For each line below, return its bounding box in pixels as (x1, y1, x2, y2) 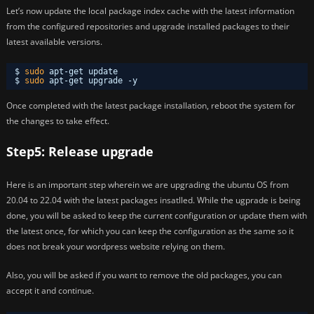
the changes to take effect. (6, 115, 109, 128)
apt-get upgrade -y (49, 76, 137, 86)
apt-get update (49, 67, 123, 77)
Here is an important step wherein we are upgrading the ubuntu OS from (6, 178, 289, 191)
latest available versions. (6, 36, 102, 48)
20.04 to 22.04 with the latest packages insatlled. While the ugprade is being (6, 193, 301, 206)
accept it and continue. (6, 285, 94, 297)
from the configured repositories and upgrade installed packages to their (6, 20, 289, 33)
